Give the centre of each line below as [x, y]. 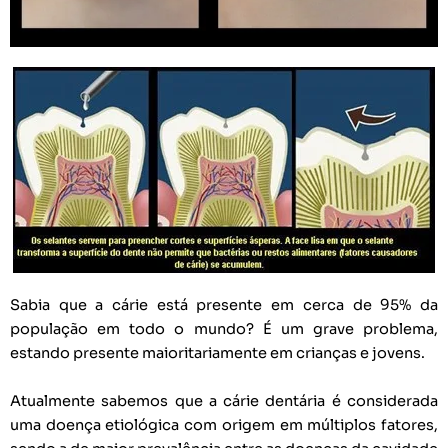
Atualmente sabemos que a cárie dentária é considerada [224, 400]
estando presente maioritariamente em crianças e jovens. [217, 353]
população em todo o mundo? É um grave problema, [224, 329]
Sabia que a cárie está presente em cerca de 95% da [224, 305]
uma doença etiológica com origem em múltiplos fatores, [224, 424]
